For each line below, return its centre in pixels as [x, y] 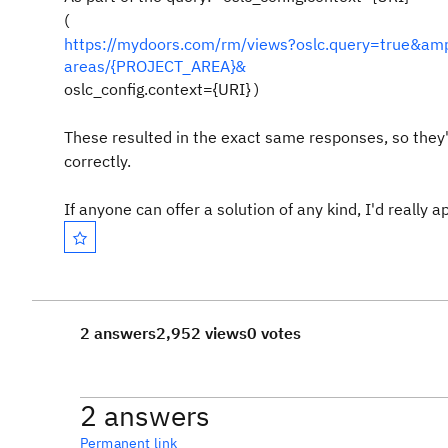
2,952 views [201, 333]
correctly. [97, 161]
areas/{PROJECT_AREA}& [155, 66]
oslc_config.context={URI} [159, 89]
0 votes [274, 333]
